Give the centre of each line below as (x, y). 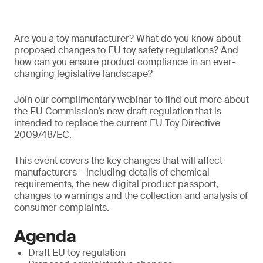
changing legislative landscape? (83, 74)
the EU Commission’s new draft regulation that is (118, 111)
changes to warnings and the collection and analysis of (131, 196)
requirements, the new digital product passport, (116, 184)
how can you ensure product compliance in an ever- (125, 62)
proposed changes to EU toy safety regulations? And (126, 50)
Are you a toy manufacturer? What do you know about (127, 38)
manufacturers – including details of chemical (112, 172)
